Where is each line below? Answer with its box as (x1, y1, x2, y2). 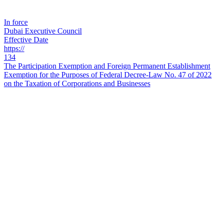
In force (4, 18, 28, 27)
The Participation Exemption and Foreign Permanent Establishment (4, 62, 210, 71)
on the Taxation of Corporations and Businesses (4, 79, 150, 88)
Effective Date (4, 36, 48, 44)
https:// (4, 44, 24, 53)
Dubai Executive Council (4, 27, 82, 36)
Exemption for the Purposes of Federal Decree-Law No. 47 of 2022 (4, 71, 212, 79)
